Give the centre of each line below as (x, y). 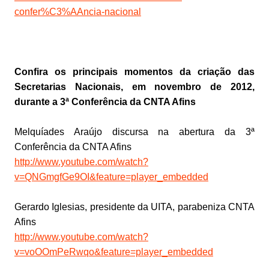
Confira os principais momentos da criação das (134, 72)
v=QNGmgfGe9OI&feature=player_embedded (111, 177)
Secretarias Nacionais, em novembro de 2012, (134, 87)
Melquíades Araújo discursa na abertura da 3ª (134, 132)
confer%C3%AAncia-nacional (77, 12)
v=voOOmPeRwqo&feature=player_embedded (113, 252)
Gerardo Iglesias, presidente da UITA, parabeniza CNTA (134, 207)
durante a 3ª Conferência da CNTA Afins (105, 102)
